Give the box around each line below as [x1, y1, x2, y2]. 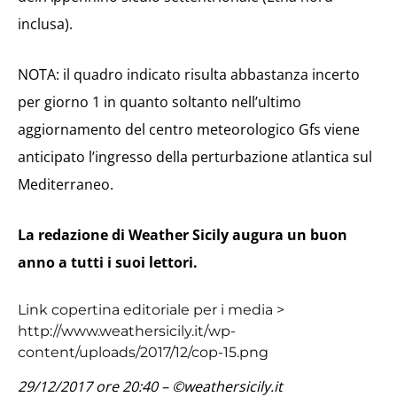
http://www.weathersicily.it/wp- [18, 323, 236, 339]
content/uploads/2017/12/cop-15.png [18, 344, 269, 361]
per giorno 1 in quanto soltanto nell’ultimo [18, 92, 301, 112]
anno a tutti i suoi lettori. [18, 253, 198, 272]
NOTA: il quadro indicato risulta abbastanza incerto [18, 65, 360, 84]
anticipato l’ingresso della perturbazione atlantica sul [18, 147, 372, 167]
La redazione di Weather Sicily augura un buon [18, 225, 347, 245]
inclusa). [18, 14, 73, 34]
